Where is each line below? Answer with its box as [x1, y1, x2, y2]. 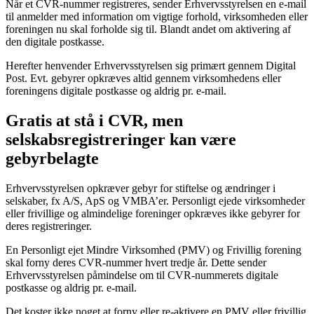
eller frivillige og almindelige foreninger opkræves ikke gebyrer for [6, 207, 300, 220]
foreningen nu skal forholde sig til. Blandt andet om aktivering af [6, 23, 291, 36]
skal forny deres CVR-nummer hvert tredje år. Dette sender [6, 257, 266, 269]
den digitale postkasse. [6, 36, 104, 48]
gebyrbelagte [6, 149, 99, 168]
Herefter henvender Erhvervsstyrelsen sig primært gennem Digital [6, 60, 296, 72]
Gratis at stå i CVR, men [6, 111, 183, 130]
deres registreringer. [6, 220, 92, 233]
